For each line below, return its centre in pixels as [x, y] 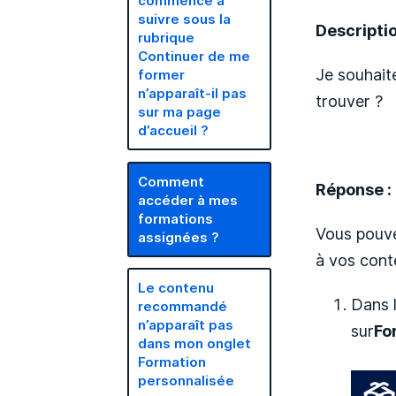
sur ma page [180, 112]
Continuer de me [194, 56]
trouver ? [350, 100]
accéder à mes [188, 200]
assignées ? [179, 237]
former [162, 75]
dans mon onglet [195, 343]
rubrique [167, 38]
